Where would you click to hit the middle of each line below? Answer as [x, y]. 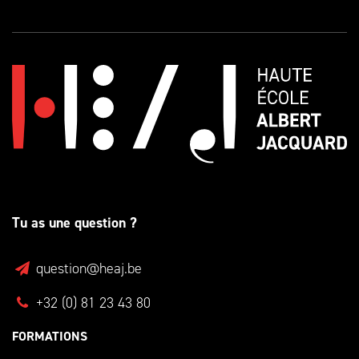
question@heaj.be [87, 268]
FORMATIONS [50, 336]
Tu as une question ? [75, 222]
